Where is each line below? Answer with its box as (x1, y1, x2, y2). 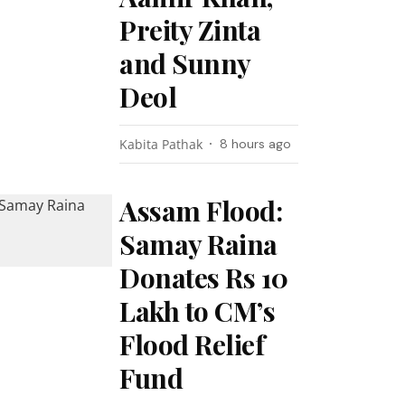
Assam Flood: (119, 193, 283, 229)
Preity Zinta (119, 12, 261, 48)
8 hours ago (220, 136, 292, 152)
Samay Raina (119, 226, 278, 262)
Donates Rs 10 (119, 259, 288, 296)
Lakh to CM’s (119, 293, 276, 329)
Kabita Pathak (119, 136, 203, 153)
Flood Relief (119, 326, 265, 363)
